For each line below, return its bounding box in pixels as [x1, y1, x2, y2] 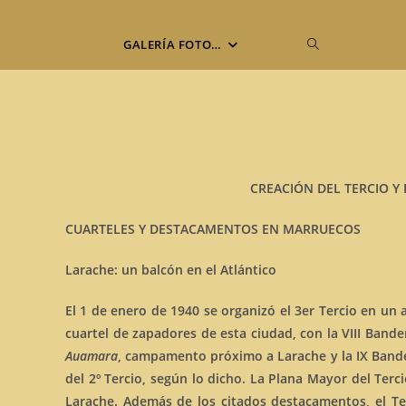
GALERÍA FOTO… [123, 36, 222, 53]
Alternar [307, 35, 358, 53]
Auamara [65, 347, 118, 364]
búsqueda [307, 84, 370, 101]
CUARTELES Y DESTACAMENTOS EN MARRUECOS [65, 220, 361, 237]
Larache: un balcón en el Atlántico [65, 261, 276, 278]
